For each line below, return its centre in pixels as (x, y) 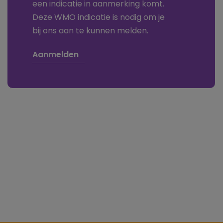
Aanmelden (55, 56)
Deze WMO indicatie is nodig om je (98, 18)
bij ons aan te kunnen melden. (90, 31)
